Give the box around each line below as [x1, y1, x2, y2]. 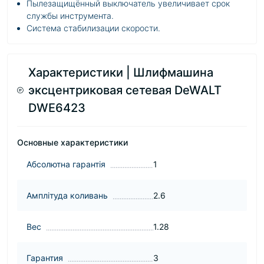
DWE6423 [28, 101, 85, 115]
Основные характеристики [17, 137, 128, 147]
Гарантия [27, 253, 63, 263]
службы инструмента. [27, 11, 114, 21]
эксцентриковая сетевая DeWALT [28, 83, 222, 97]
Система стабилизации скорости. [27, 23, 160, 33]
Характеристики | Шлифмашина [28, 65, 213, 80]
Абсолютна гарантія [27, 159, 105, 169]
